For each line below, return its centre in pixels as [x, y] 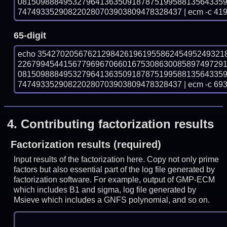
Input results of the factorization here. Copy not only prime [117, 159]
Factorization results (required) [86, 144]
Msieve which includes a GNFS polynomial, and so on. [112, 200]
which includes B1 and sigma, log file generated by [105, 190]
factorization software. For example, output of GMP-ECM [115, 179]
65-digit [30, 36]
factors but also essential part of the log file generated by [115, 169]
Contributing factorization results [118, 124]
